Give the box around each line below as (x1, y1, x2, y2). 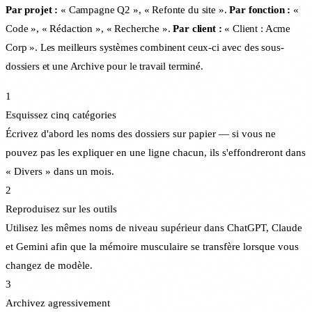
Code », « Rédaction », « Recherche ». (6, 22, 173, 34)
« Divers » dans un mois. (6, 165, 114, 177)
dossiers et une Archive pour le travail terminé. (6, 60, 203, 72)
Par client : (173, 22, 222, 34)
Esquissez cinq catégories (6, 109, 116, 120)
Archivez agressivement (6, 297, 110, 309)
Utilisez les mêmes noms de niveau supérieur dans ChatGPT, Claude (6, 221, 302, 233)
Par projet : (6, 3, 58, 15)
